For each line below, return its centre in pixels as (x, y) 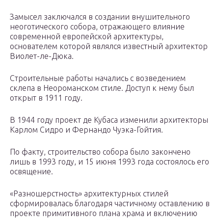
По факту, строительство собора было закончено (100, 152)
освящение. (31, 172)
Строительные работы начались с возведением (98, 78)
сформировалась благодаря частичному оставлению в (110, 204)
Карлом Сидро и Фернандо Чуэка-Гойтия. (86, 130)
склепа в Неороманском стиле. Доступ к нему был (102, 88)
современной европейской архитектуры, (87, 37)
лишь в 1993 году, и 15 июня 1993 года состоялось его (110, 162)
